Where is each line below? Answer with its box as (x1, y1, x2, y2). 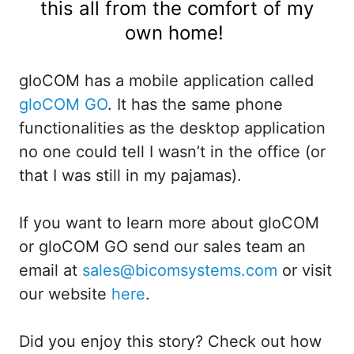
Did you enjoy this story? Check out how (19, 331, 322, 351)
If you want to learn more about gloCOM (19, 213, 319, 232)
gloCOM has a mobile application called (19, 70, 314, 90)
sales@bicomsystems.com (82, 260, 277, 280)
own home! (125, 21, 224, 44)
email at (19, 260, 82, 280)
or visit (277, 260, 332, 280)
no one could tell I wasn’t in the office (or (19, 141, 326, 161)
